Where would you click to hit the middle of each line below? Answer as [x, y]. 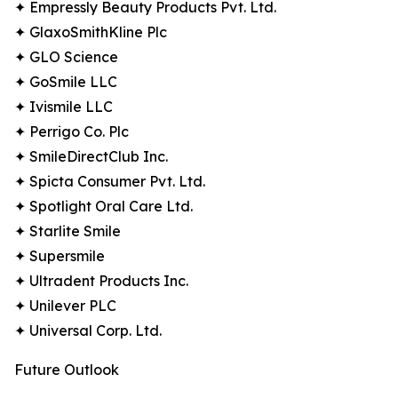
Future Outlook [67, 370]
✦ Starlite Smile [68, 231]
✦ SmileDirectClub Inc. [91, 157]
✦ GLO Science [66, 57]
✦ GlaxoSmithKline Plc [91, 32]
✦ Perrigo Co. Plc [72, 132]
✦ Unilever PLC [65, 306]
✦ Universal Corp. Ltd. [88, 331]
